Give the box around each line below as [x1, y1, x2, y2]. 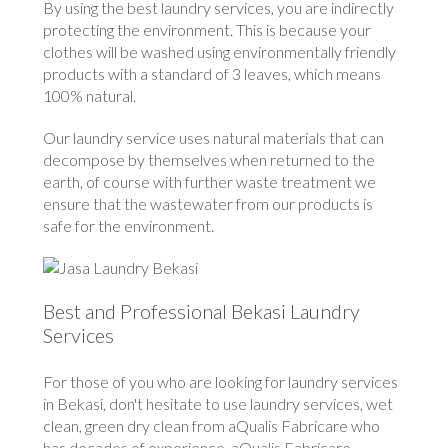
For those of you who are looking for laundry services [43, 372, 399, 392]
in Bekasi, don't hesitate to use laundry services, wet [43, 394, 394, 414]
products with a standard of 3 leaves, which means [43, 64, 382, 84]
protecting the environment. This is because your [43, 20, 372, 40]
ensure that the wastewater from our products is [43, 194, 374, 214]
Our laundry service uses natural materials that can [43, 128, 385, 148]
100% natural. [43, 86, 137, 106]
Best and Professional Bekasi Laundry [43, 299, 361, 324]
